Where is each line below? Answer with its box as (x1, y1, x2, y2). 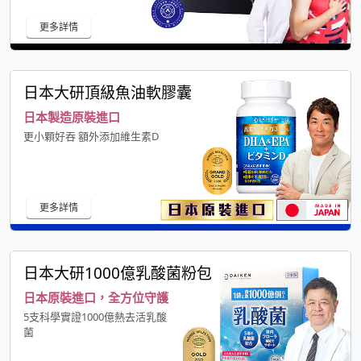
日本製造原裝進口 (23, 109, 120, 126)
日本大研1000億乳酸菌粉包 (23, 263, 212, 284)
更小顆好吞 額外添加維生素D (23, 129, 159, 144)
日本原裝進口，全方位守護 (23, 289, 168, 306)
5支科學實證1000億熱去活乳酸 (23, 309, 167, 325)
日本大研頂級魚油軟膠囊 (23, 82, 192, 104)
